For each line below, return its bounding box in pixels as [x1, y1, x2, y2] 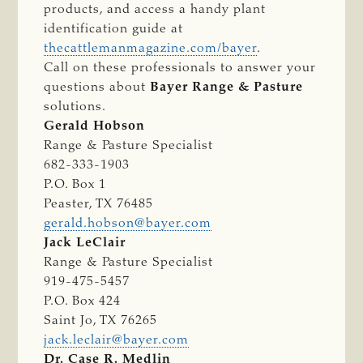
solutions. [44, 100, 107, 113]
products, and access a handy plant [44, 2, 267, 16]
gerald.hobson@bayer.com [44, 216, 212, 230]
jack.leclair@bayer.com [44, 333, 190, 347]
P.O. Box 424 [44, 294, 122, 308]
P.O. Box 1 [44, 177, 107, 191]
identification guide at [44, 22, 184, 36]
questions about [44, 80, 151, 94]
